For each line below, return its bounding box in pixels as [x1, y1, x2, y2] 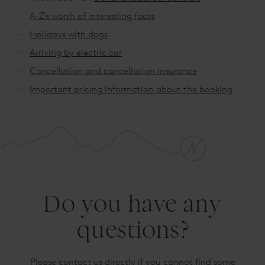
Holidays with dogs [30, 28, 108, 40]
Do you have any [43, 189, 222, 218]
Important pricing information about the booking [30, 83, 232, 95]
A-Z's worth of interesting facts [30, 10, 154, 21]
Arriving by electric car [30, 47, 122, 58]
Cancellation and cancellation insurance [30, 65, 197, 76]
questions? [76, 215, 189, 244]
